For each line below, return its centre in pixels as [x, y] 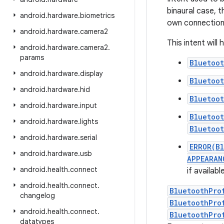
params [32, 57]
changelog [37, 195]
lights [89, 121]
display [91, 73]
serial [88, 137]
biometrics [97, 15]
